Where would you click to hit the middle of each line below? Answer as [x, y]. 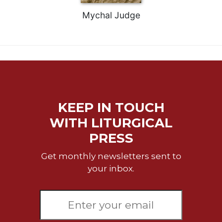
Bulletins [22, 49]
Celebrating [27, 12]
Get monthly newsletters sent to [111, 156]
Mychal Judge [111, 15]
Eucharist [22, 33]
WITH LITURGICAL [111, 123]
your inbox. [111, 168]
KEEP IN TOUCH [111, 107]
